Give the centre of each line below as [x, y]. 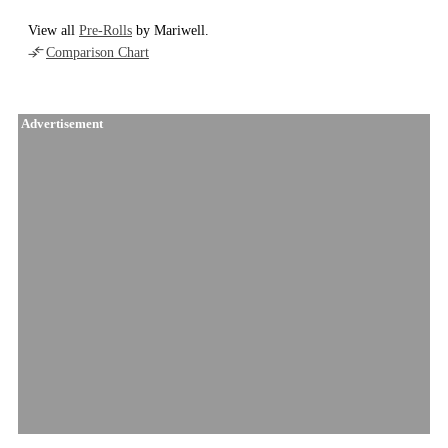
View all [53, 30]
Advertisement [60, 123]
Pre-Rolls [105, 30]
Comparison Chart [97, 52]
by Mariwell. [170, 30]
